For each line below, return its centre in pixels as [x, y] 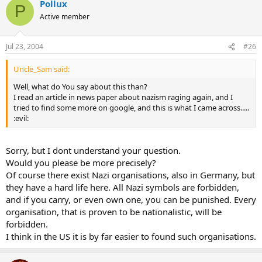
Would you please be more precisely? [81, 162]
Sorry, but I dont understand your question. [93, 150]
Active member [65, 16]
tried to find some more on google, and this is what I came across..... [131, 108]
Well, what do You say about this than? [80, 87]
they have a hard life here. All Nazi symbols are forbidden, [123, 187]
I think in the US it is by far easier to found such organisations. [131, 236]
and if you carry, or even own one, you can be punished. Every [131, 199]
